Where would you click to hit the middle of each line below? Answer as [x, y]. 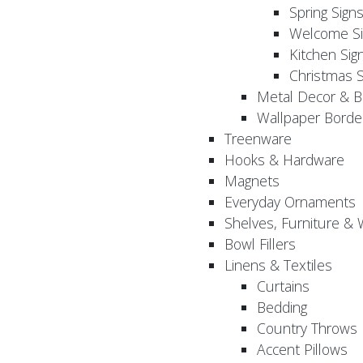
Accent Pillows [302, 350]
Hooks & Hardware [284, 160]
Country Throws [307, 329]
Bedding [282, 307]
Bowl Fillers [260, 244]
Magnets [252, 181]
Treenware [258, 139]
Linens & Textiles [278, 265]
